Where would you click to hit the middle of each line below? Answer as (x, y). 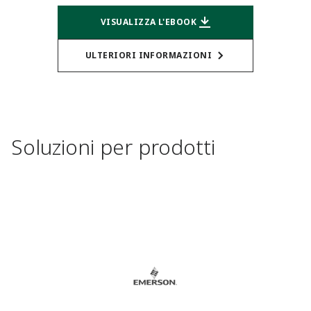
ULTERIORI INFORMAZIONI (149, 55)
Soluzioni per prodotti (113, 147)
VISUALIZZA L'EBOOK (149, 22)
